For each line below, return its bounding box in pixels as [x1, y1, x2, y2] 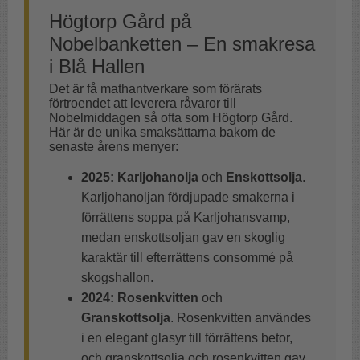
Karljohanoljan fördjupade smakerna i [81, 190, 295, 205]
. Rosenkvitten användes [170, 311, 311, 325]
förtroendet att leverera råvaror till [49, 96, 236, 111]
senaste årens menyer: [49, 140, 178, 154]
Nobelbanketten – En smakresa [49, 33, 315, 55]
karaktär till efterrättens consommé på [81, 251, 293, 265]
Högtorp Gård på [49, 10, 191, 33]
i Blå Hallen [49, 55, 145, 78]
